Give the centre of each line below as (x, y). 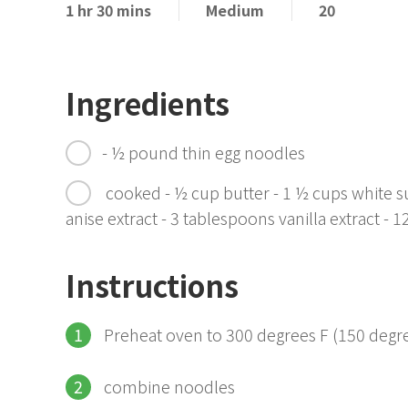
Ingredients (148, 103)
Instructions (152, 286)
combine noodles (169, 387)
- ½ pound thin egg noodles (204, 152)
